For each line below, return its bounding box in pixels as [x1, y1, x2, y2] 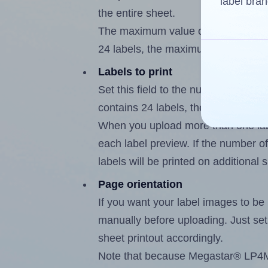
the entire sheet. [98, 7, 176, 20]
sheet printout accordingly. [98, 232, 224, 245]
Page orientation [98, 178, 183, 191]
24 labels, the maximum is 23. [98, 43, 241, 56]
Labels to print [98, 66, 173, 78]
